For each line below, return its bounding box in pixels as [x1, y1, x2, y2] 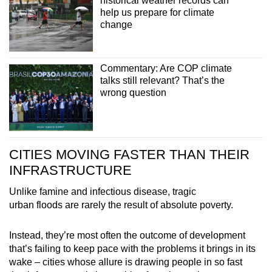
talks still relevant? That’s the [100, 75, 225, 86]
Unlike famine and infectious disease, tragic [9, 186, 196, 197]
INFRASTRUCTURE [9, 163, 132, 178]
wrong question [100, 87, 166, 98]
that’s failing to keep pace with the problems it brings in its [9, 243, 256, 254]
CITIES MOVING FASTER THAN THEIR [9, 147, 250, 163]
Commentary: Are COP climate [100, 63, 232, 73]
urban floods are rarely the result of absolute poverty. [9, 200, 236, 211]
